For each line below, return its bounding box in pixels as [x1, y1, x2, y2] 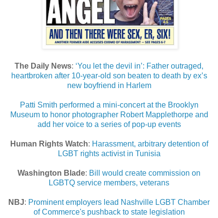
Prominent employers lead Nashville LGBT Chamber [28, 198, 210, 207]
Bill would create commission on [89, 169, 200, 178]
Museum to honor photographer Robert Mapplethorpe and [10, 110, 208, 119]
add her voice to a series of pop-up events [37, 120, 181, 129]
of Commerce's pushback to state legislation [33, 208, 185, 217]
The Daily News [15, 62, 72, 71]
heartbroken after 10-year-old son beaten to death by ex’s [11, 72, 207, 80]
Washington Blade [18, 169, 85, 178]
